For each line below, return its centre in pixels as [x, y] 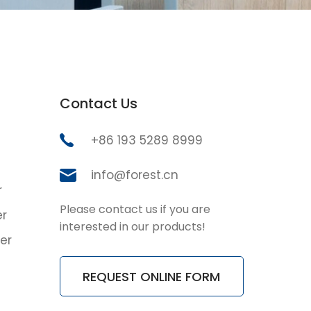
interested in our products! [132, 227]
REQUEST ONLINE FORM [152, 277]
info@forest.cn [134, 175]
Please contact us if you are [135, 209]
